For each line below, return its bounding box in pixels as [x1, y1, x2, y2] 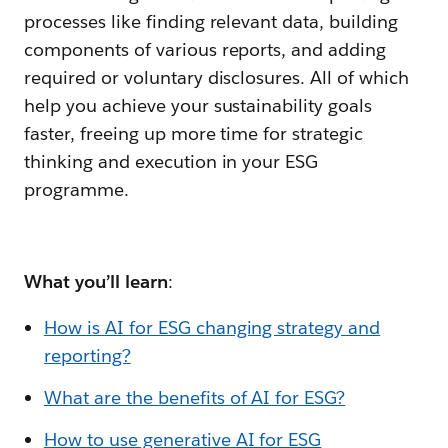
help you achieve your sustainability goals [24, 93, 373, 117]
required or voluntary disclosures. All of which [24, 65, 409, 89]
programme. [24, 177, 129, 201]
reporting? [44, 343, 131, 367]
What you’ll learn [24, 269, 168, 293]
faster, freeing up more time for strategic [24, 121, 364, 145]
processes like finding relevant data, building [24, 9, 399, 33]
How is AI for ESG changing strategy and [44, 315, 381, 339]
